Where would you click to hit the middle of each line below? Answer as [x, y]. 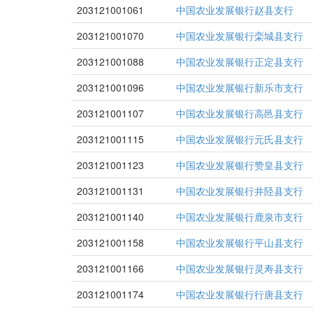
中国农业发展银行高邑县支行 [240, 113]
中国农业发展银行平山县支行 [240, 242]
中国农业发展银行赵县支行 [235, 10]
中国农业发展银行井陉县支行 [240, 191]
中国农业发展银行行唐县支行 [240, 294]
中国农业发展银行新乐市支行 [240, 87]
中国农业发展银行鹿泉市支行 [240, 217]
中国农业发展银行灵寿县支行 [240, 268]
